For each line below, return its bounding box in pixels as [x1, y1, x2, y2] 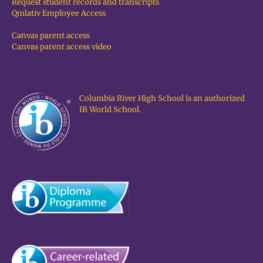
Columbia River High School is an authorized [79, 93, 245, 103]
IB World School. [79, 104, 141, 114]
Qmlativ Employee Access [12, 8, 106, 18]
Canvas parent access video [12, 41, 112, 52]
